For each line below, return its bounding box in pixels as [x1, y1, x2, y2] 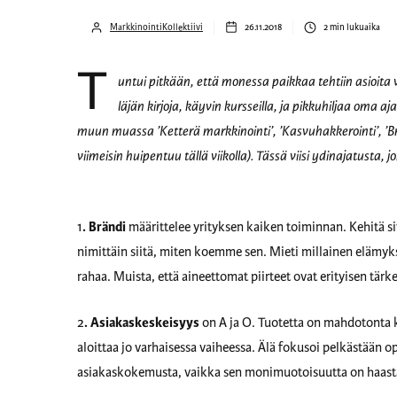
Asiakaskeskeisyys [90, 314, 202, 333]
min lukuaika [328, 21, 380, 35]
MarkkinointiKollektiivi [110, 21, 203, 35]
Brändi [89, 218, 128, 237]
